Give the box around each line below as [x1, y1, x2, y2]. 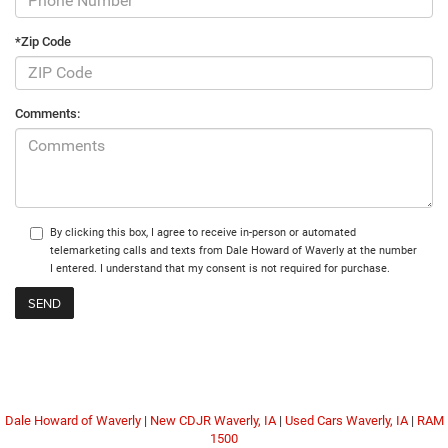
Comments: [15, 105, 80, 121]
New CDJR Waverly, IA [149, 412, 276, 428]
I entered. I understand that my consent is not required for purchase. [50, 261, 390, 275]
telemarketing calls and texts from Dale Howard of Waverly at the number [50, 243, 417, 257]
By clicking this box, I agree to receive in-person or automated [50, 225, 356, 239]
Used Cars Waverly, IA [284, 412, 408, 428]
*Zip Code [15, 33, 71, 49]
